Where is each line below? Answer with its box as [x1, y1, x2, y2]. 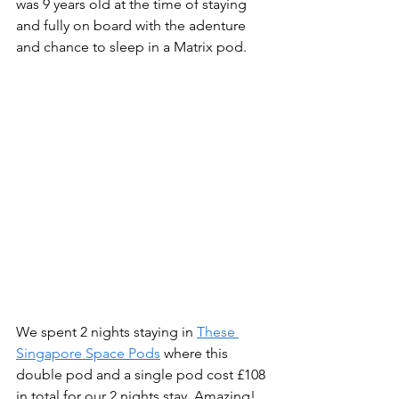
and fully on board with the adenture [16, 17, 249, 35]
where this [160, 345, 232, 362]
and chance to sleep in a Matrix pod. [16, 38, 247, 56]
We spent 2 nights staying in [16, 323, 197, 341]
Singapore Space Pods [16, 345, 160, 362]
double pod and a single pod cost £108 [16, 366, 269, 384]
